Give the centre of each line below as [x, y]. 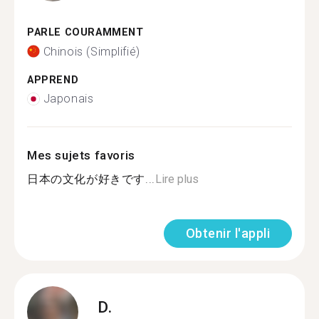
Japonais [68, 99]
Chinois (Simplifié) [91, 51]
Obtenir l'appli [228, 233]
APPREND [53, 80]
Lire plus [177, 179]
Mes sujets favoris [81, 155]
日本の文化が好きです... [91, 179]
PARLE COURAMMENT [85, 32]
